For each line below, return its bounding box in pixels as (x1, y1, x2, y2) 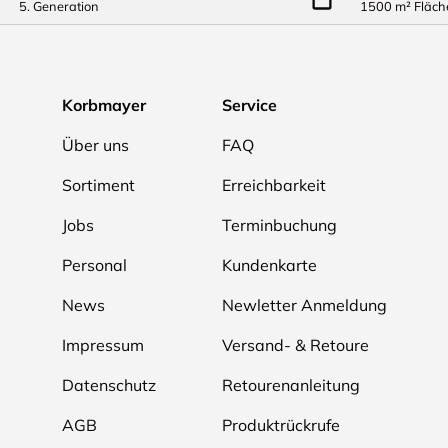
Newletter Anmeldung (221, 295, 387, 316)
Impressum (61, 335, 144, 356)
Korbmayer (61, 95, 146, 116)
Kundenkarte (221, 255, 317, 276)
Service (221, 95, 277, 116)
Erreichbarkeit (221, 175, 326, 196)
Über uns (61, 135, 129, 156)
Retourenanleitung (221, 375, 360, 396)
